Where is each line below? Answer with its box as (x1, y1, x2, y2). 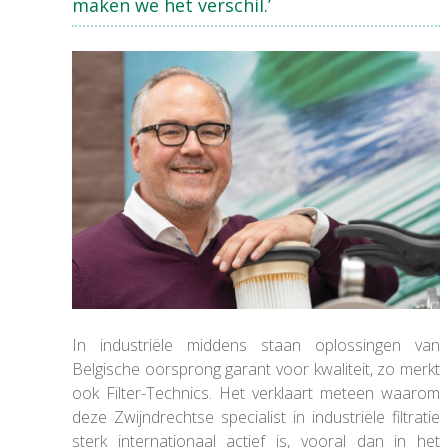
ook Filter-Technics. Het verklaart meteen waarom (72, 381, 440, 404)
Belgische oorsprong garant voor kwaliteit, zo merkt (72, 357, 440, 380)
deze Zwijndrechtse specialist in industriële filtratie (72, 405, 440, 428)
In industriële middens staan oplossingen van (72, 333, 440, 356)
